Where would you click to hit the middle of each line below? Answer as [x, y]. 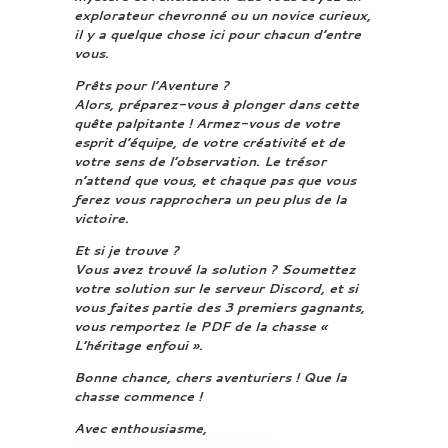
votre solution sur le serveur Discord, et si [216, 288]
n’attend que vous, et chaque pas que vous [215, 180]
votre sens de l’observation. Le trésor [200, 161]
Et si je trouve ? [126, 250]
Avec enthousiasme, [140, 428]
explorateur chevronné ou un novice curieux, [222, 15]
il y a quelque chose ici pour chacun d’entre [217, 34]
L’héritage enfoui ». [138, 345]
